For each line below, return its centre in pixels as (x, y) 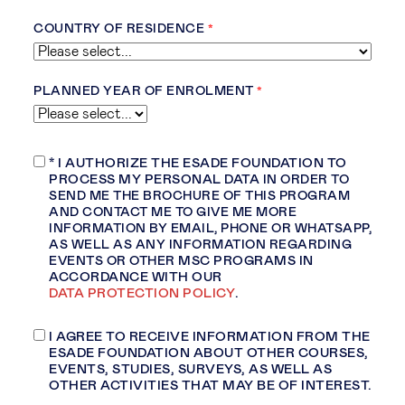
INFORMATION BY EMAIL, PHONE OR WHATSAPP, (210, 229)
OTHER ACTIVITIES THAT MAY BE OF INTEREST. (211, 386)
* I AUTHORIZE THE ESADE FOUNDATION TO (198, 164)
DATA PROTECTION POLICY (142, 294)
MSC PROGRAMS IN (244, 261)
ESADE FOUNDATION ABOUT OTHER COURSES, (209, 353)
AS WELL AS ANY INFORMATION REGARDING (200, 245)
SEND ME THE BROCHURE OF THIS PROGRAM (199, 196)
